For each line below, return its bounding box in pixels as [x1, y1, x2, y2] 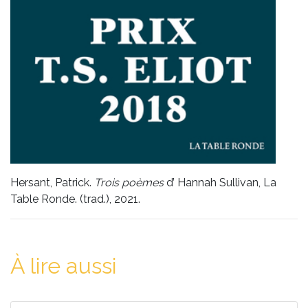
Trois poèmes [94, 176, 166, 190]
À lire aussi [10, 253, 117, 279]
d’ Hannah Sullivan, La [166, 176, 276, 190]
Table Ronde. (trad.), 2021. [10, 192, 140, 206]
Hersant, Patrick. [10, 176, 94, 190]
